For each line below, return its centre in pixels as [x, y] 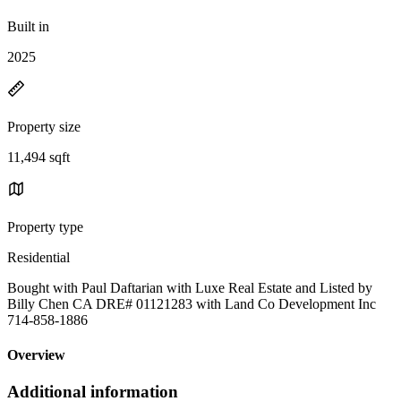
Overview [36, 355]
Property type [45, 226]
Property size [44, 126]
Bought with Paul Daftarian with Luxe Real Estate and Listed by [190, 287]
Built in [28, 26]
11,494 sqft [38, 157]
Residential [38, 257]
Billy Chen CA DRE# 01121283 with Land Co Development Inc [192, 303]
